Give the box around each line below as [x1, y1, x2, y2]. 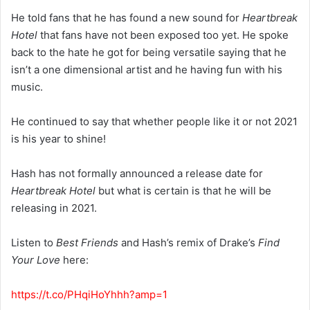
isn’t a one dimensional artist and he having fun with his [11, 63, 282, 77]
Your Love [11, 253, 60, 267]
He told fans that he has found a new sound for [11, 11, 242, 25]
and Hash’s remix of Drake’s [118, 236, 258, 250]
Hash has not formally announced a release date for [11, 167, 263, 181]
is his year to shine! [11, 132, 106, 146]
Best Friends [56, 236, 118, 250]
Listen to [11, 236, 56, 250]
